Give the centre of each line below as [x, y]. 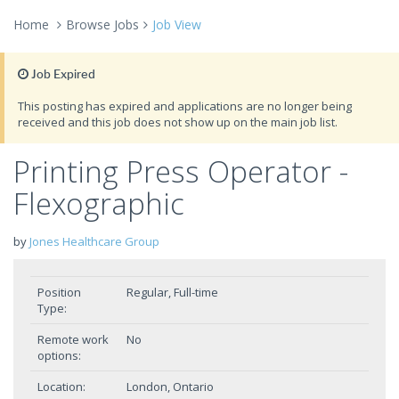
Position [59, 292]
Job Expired [62, 74]
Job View [177, 24]
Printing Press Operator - [181, 171]
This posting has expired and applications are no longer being [185, 106]
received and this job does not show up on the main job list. [178, 122]
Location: [61, 387]
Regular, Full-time [172, 292]
